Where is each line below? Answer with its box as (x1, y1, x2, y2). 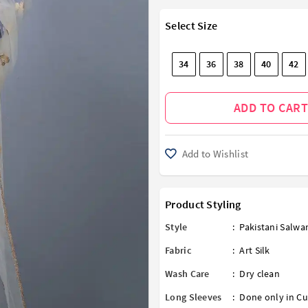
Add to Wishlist (179, 147, 249, 161)
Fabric (165, 244, 191, 257)
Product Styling (165, 197, 241, 212)
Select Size (165, 18, 218, 32)
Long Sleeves (165, 291, 222, 304)
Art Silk (239, 244, 270, 257)
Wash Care (165, 267, 210, 280)
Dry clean (239, 267, 280, 280)
